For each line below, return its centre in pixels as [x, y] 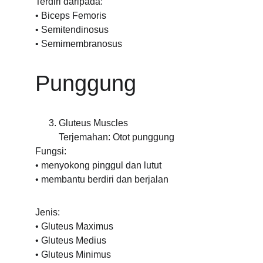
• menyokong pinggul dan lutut [98, 165]
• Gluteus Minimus [73, 254]
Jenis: [48, 212]
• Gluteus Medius [71, 240]
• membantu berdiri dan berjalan [102, 179]
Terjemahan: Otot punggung [117, 137]
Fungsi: [51, 151]
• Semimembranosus [79, 44]
